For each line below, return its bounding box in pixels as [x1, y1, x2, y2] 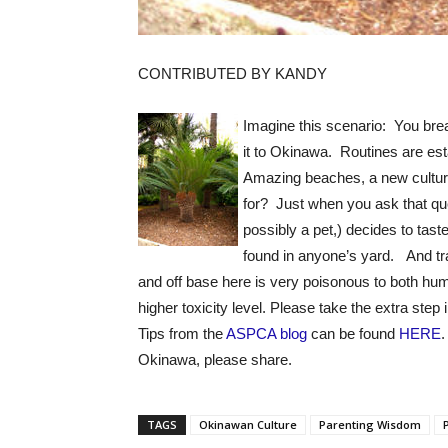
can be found [307, 325, 399, 342]
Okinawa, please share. [138, 351, 292, 368]
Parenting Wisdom [319, 417, 421, 432]
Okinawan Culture [199, 417, 297, 432]
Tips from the [138, 325, 226, 342]
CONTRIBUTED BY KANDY [138, 65, 327, 82]
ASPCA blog [226, 325, 307, 342]
